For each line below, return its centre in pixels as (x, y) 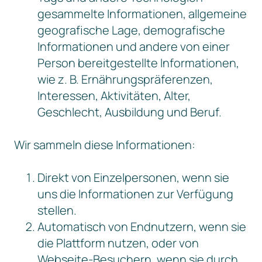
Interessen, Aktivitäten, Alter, (114, 96)
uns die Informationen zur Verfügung (135, 194)
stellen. (57, 210)
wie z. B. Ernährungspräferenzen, (125, 79)
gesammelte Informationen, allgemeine (142, 14)
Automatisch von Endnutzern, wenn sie (142, 227)
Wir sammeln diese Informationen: (105, 145)
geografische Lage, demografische (131, 30)
